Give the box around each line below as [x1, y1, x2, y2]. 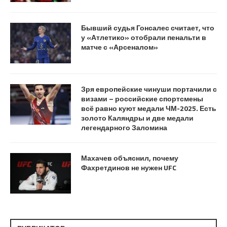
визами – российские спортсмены [81, 93, 203, 104]
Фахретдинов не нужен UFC [81, 162, 176, 173]
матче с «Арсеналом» [81, 41, 158, 52]
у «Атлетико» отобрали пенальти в [81, 31, 206, 43]
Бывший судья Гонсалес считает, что [81, 22, 214, 33]
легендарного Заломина [81, 122, 167, 133]
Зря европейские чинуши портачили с [81, 83, 217, 94]
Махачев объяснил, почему [81, 152, 178, 163]
